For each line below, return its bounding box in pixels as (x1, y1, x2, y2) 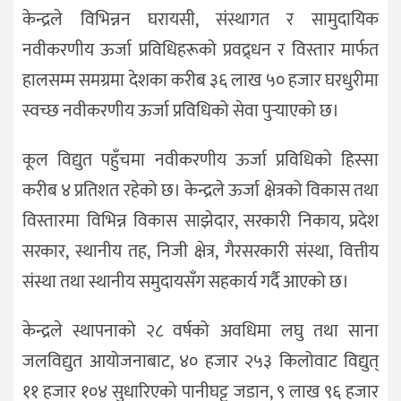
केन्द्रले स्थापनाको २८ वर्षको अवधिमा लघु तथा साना (22, 316, 379, 347)
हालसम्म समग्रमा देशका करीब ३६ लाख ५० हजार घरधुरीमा (22, 65, 379, 97)
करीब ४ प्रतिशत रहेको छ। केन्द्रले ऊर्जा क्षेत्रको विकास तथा (22, 175, 379, 207)
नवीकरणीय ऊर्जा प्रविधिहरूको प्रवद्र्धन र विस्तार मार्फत (22, 35, 379, 66)
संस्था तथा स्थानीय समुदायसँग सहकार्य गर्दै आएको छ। (22, 267, 349, 298)
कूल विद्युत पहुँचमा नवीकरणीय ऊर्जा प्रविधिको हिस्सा (22, 145, 379, 176)
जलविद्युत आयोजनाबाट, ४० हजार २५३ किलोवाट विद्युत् (22, 346, 379, 378)
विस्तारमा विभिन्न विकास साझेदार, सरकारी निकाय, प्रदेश (22, 206, 379, 237)
